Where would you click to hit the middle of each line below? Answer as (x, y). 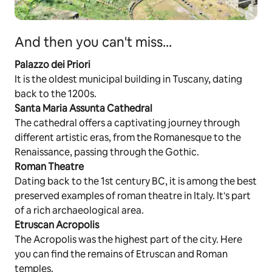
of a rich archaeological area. (79, 211)
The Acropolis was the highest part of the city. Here (128, 240)
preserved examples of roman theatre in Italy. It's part (133, 196)
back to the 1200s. (56, 94)
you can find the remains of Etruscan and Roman (121, 254)
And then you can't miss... (93, 42)
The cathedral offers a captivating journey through (127, 123)
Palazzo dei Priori (53, 65)
